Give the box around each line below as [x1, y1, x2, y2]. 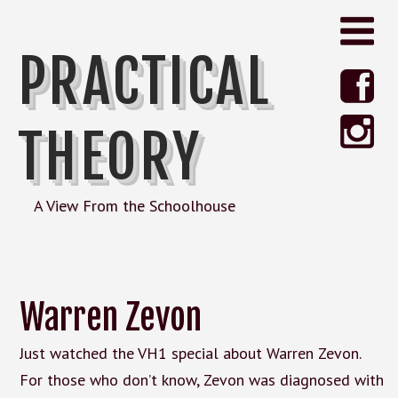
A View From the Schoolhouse [34, 195, 235, 216]
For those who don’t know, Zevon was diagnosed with [19, 370, 384, 390]
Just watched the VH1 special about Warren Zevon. [19, 343, 361, 363]
